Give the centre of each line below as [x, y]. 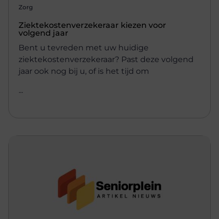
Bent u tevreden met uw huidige [84, 48]
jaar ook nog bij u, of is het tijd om [84, 71]
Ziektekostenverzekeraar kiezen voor [93, 25]
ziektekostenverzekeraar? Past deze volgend [106, 60]
